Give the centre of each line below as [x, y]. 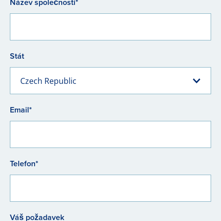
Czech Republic [48, 81]
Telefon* [24, 164]
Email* [21, 110]
